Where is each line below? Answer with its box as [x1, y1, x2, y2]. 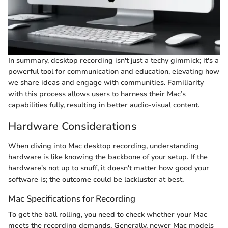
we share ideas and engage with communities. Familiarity [8, 78, 204, 88]
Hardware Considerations [8, 119, 137, 134]
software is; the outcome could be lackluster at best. [8, 174, 184, 184]
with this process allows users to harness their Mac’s [8, 89, 186, 99]
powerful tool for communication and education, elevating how [8, 67, 219, 77]
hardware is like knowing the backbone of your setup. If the [8, 152, 208, 162]
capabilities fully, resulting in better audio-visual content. [8, 100, 199, 110]
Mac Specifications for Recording [8, 192, 135, 205]
